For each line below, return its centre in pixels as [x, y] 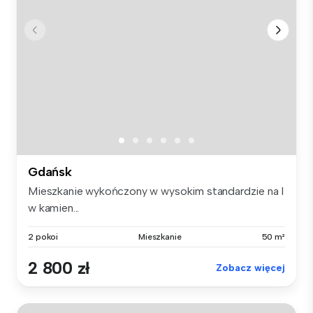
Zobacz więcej [250, 268]
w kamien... [54, 208]
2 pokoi [43, 236]
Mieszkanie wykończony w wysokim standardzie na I [156, 191]
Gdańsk [50, 172]
